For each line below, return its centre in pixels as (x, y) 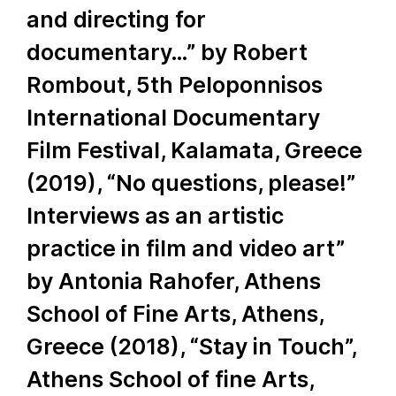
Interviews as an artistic (155, 216)
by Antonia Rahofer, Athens (174, 281)
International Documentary (173, 118)
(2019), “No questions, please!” (191, 183)
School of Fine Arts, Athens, (175, 314)
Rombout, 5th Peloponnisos (175, 85)
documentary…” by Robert (167, 52)
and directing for (116, 19)
